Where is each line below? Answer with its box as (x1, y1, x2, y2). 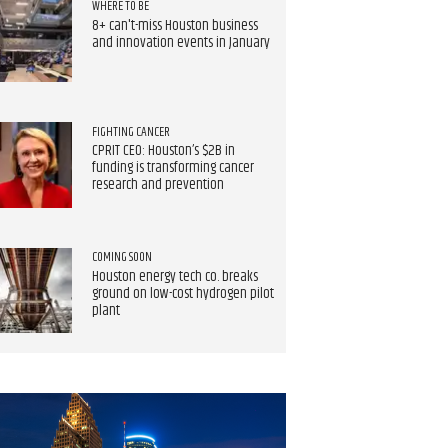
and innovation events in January (91, 31, 270, 54)
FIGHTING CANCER (91, 121, 170, 142)
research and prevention (91, 174, 224, 197)
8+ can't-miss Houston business (91, 14, 258, 37)
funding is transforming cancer (91, 157, 254, 180)
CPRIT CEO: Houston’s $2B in (91, 140, 235, 163)
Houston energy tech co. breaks (91, 266, 258, 288)
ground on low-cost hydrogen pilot (91, 283, 274, 305)
